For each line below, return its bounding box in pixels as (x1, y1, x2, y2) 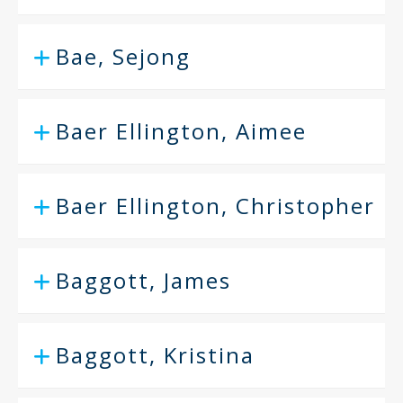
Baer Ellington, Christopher (56, 191, 375, 220)
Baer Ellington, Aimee (56, 116, 307, 146)
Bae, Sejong (56, 41, 191, 71)
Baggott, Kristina (56, 340, 255, 370)
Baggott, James (56, 265, 231, 295)
